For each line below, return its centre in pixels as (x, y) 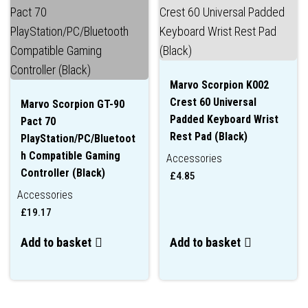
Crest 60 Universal (213, 102)
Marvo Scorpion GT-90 (73, 104)
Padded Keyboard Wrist (224, 120)
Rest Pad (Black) (208, 137)
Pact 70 (38, 122)
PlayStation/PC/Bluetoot (78, 139)
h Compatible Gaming (70, 156)
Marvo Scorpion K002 (219, 85)
